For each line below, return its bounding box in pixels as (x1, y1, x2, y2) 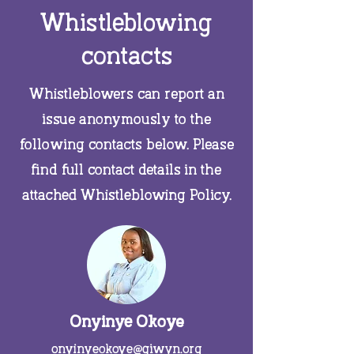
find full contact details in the (32, 164, 221, 178)
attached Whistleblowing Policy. (21, 189, 232, 203)
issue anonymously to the (42, 113, 211, 127)
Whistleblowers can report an (28, 88, 224, 102)
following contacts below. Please (19, 138, 234, 153)
